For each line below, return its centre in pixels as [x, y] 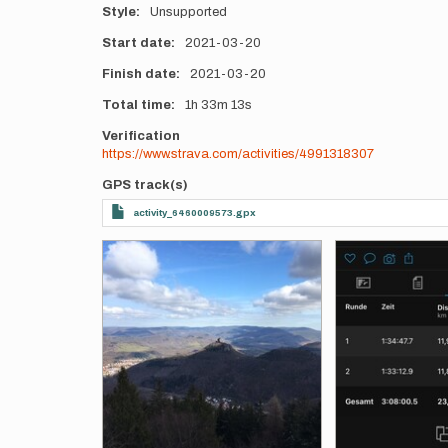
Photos [125, 248]
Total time [136, 105]
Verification [141, 136]
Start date [136, 43]
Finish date [139, 74]
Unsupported [188, 12]
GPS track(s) [145, 185]
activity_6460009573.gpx [194, 212]
